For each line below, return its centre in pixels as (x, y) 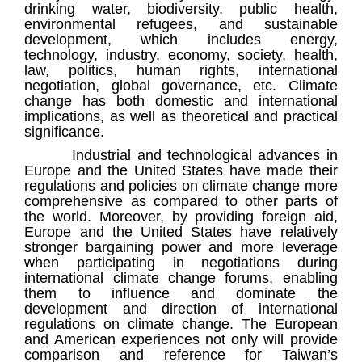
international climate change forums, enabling (181, 278)
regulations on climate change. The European (181, 324)
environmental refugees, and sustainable (181, 25)
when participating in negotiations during (181, 263)
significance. (65, 132)
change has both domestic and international (181, 101)
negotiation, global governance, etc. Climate (181, 86)
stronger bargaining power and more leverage (181, 248)
